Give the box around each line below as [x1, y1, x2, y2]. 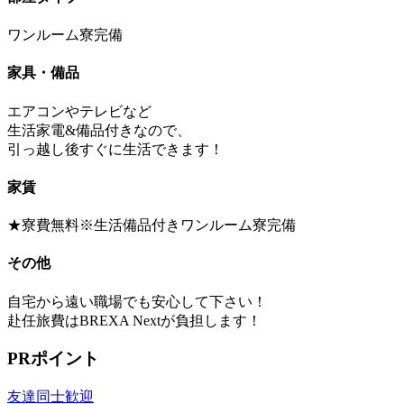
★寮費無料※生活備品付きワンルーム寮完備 [7, 217, 296, 234]
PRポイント [7, 349, 99, 369]
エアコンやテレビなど [7, 103, 151, 119]
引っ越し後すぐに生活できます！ [7, 141, 224, 157]
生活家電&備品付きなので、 [7, 122, 191, 138]
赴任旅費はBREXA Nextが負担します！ [7, 312, 262, 328]
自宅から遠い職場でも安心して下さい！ [7, 293, 267, 309]
